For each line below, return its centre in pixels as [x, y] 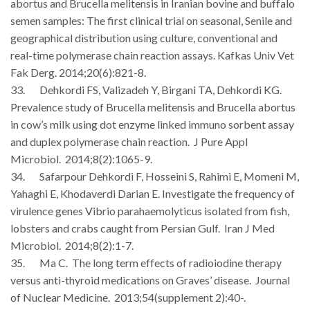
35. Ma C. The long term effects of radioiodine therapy [146, 262]
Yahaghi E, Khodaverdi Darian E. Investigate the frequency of [153, 193]
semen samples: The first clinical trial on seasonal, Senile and [151, 20]
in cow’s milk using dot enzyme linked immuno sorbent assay [152, 124]
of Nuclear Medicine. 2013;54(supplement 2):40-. [128, 297]
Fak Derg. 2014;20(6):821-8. [78, 72]
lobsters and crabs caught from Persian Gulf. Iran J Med [143, 228]
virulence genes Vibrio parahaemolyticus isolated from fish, [150, 210]
